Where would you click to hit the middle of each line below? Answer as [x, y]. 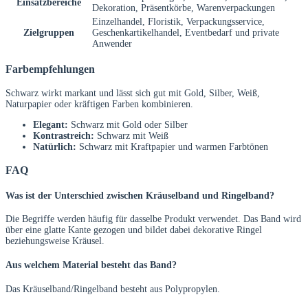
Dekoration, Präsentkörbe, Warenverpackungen [184, 8]
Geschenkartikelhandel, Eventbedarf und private [186, 33]
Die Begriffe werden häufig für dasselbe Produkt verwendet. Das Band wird [153, 219]
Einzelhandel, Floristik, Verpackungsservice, [178, 22]
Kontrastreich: [64, 135]
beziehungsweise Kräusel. [55, 241]
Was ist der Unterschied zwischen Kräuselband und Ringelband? [140, 195]
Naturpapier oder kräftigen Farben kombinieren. [99, 104]
